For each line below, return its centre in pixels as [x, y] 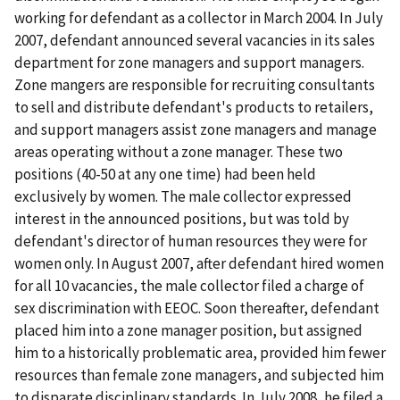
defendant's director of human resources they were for [191, 242]
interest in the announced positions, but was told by [182, 219]
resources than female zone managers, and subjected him [199, 375]
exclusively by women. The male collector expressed [183, 197]
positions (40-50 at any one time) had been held [165, 175]
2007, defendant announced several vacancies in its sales [195, 41]
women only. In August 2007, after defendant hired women [199, 264]
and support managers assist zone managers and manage [196, 130]
